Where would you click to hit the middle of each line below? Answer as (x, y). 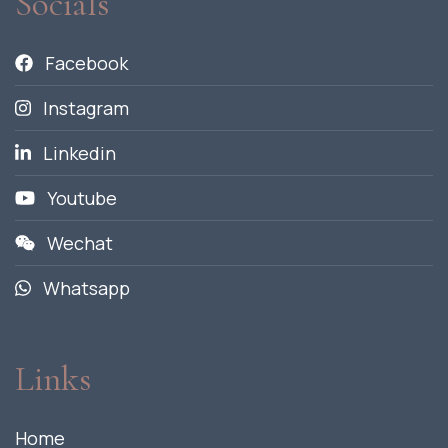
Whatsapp (84, 287)
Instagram (83, 107)
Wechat (78, 242)
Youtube (80, 197)
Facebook (84, 62)
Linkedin (77, 152)
